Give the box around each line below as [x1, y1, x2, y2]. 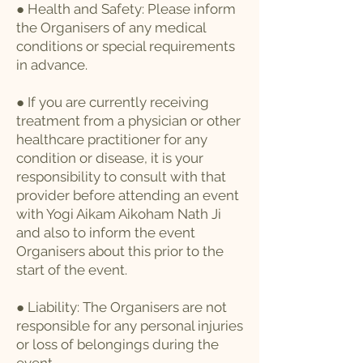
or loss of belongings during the [16, 336, 219, 352]
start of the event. [16, 262, 127, 278]
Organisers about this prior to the [16, 243, 224, 259]
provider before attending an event [16, 187, 239, 203]
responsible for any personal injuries [16, 318, 243, 334]
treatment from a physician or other [16, 113, 241, 129]
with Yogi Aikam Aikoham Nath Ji [16, 206, 221, 222]
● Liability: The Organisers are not [16, 299, 227, 315]
